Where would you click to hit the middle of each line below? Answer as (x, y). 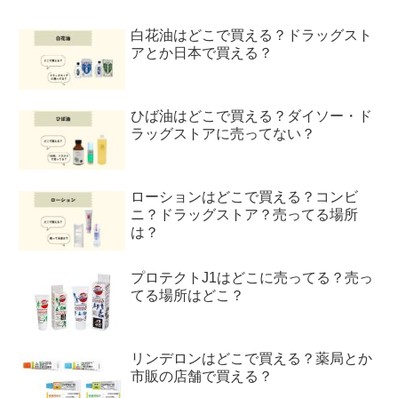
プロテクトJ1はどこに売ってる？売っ (252, 277)
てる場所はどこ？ (188, 295)
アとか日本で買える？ (202, 52)
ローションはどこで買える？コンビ (245, 196)
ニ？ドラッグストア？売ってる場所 (245, 214)
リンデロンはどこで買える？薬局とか (252, 359)
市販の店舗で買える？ (202, 377)
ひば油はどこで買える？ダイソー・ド (252, 115)
